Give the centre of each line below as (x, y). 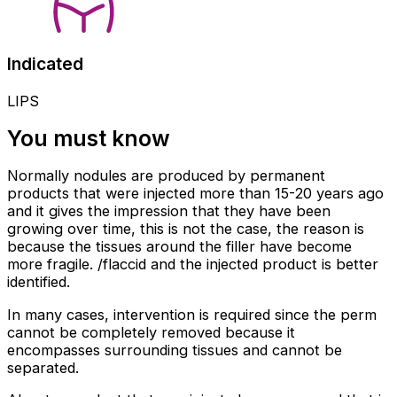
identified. (39, 282)
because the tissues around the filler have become (179, 247)
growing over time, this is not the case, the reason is (186, 229)
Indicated (45, 64)
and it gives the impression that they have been (169, 211)
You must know (89, 138)
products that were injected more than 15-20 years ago (195, 194)
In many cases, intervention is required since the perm (192, 314)
